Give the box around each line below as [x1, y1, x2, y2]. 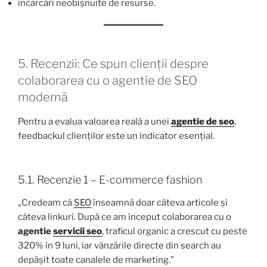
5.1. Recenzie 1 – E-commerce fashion [18, 173, 202, 187]
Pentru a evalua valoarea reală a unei [18, 116, 171, 127]
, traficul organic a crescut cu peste [102, 225, 247, 237]
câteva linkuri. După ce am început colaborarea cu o [18, 211, 231, 222]
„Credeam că [18, 197, 74, 208]
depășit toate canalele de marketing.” [18, 254, 174, 265]
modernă [18, 89, 68, 104]
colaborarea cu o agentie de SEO [18, 73, 197, 88]
